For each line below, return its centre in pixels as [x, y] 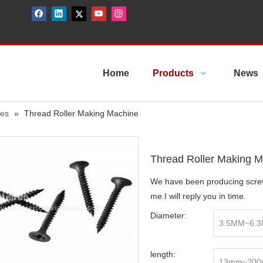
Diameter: [168, 215]
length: [163, 254]
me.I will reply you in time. [198, 196]
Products [173, 73]
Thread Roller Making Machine [81, 113]
